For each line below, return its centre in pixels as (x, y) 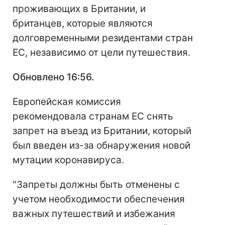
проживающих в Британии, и (79, 9)
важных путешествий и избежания (94, 214)
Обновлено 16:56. (53, 77)
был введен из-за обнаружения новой (101, 146)
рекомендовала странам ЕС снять (93, 117)
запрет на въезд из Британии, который (102, 131)
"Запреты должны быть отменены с (96, 185)
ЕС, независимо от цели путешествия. (101, 53)
